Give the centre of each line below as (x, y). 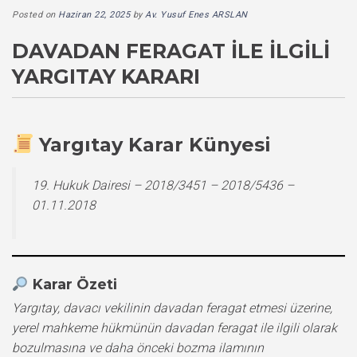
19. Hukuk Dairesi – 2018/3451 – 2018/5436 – (163, 185)
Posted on (35, 14)
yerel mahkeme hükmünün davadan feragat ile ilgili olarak (175, 328)
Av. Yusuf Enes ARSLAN (196, 14)
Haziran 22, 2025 (94, 14)
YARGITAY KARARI (106, 76)
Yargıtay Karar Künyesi (155, 144)
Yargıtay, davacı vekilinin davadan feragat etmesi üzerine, (172, 308)
